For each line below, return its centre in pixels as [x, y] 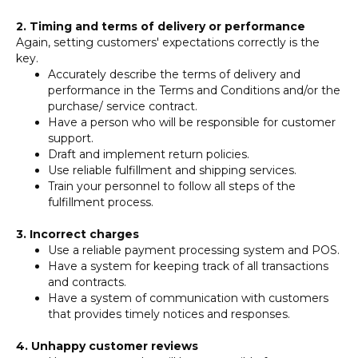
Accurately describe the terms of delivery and [174, 74]
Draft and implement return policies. [149, 154]
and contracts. [87, 282]
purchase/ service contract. [123, 106]
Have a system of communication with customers [188, 298]
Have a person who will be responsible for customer [192, 122]
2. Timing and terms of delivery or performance [161, 26]
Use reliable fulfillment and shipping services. [172, 170]
